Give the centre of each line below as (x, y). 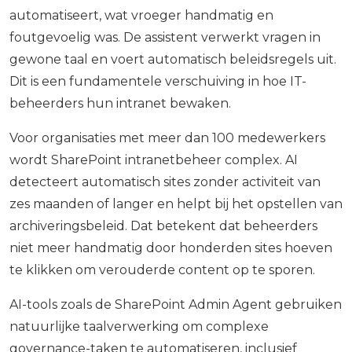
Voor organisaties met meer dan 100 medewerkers (167, 138)
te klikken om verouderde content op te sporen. (162, 270)
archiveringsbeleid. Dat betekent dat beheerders (163, 226)
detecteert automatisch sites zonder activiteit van (165, 182)
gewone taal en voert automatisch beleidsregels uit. (173, 60)
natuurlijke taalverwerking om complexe (139, 327)
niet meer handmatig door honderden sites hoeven (171, 248)
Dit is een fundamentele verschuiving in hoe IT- (158, 82)
